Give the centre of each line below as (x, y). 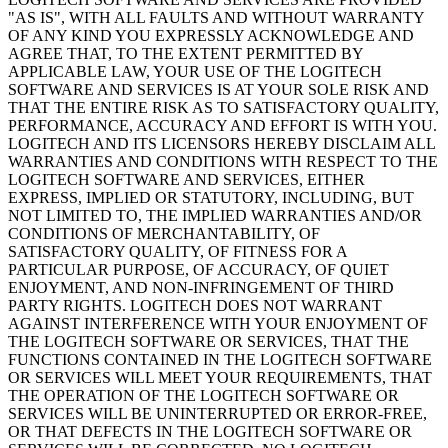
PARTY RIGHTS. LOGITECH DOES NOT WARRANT (195, 306)
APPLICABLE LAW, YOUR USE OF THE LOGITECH (195, 72)
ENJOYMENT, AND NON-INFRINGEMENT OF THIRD (201, 288)
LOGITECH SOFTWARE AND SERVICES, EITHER (186, 180)
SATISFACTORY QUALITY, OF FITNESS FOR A (177, 252)
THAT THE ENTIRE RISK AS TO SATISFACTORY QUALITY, (223, 108)
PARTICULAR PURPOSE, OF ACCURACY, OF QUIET (198, 270)
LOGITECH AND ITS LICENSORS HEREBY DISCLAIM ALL (221, 144)
